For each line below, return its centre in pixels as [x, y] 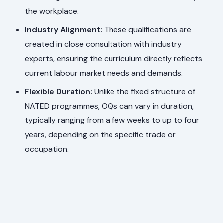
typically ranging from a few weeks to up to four [112, 120]
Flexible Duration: [59, 92]
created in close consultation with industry [104, 44]
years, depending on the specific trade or [101, 135]
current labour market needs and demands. [104, 73]
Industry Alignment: [64, 30]
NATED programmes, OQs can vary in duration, [110, 106]
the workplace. [52, 11]
